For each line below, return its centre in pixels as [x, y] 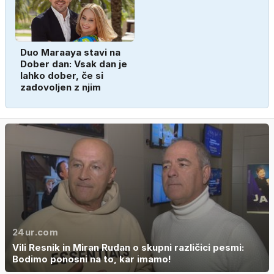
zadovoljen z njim [61, 87]
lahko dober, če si [62, 76]
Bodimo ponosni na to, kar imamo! [92, 259]
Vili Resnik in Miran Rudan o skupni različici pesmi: [128, 247]
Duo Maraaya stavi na [70, 52]
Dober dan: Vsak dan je [74, 64]
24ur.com [35, 232]
